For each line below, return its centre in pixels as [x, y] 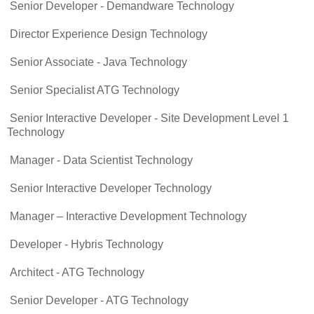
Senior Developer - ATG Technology [98, 300]
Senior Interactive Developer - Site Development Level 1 [148, 118]
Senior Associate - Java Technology [97, 62]
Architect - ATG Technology [76, 272]
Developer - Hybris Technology [85, 244]
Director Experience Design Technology [107, 34]
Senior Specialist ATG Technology [93, 90]
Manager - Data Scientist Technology [100, 160]
